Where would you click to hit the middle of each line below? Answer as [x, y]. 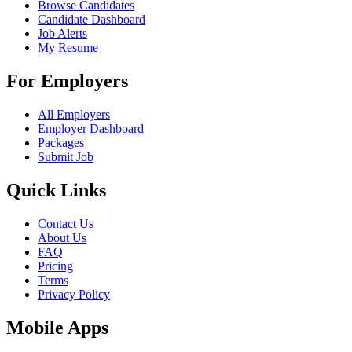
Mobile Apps [57, 327]
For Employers [67, 81]
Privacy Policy [74, 294]
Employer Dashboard [91, 128]
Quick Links [56, 190]
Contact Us [66, 223]
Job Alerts [62, 34]
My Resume [68, 48]
